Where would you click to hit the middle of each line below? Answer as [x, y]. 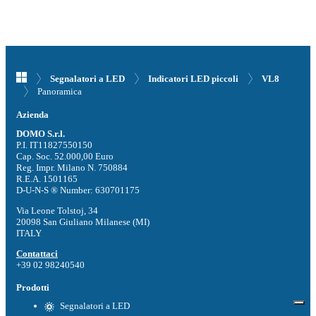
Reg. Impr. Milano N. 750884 [72, 167]
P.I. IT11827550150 [54, 145]
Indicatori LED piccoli [193, 78]
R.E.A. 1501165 [47, 178]
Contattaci [37, 253]
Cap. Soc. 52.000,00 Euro [65, 156]
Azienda [32, 114]
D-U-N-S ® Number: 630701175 [78, 190]
